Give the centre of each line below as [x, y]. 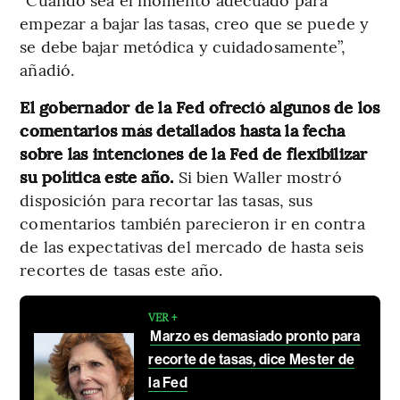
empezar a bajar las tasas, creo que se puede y [194, 22]
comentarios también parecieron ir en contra [192, 222]
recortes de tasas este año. [121, 269]
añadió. [47, 69]
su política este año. [97, 176]
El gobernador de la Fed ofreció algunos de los [200, 106]
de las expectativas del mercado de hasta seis [192, 246]
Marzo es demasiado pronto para [255, 336]
